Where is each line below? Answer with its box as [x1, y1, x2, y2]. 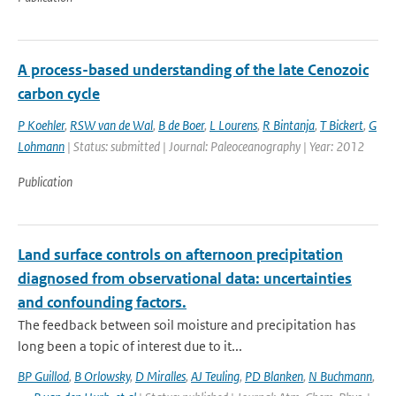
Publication [18, 173, 72, 190]
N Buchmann [308, 368, 372, 385]
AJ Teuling [191, 368, 240, 385]
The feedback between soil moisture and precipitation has [18, 316, 355, 333]
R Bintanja [263, 117, 315, 133]
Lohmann [18, 138, 65, 155]
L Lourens [209, 117, 257, 133]
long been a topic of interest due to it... [18, 338, 242, 354]
